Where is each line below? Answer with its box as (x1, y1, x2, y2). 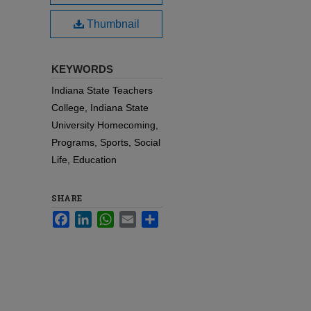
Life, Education (51, 154, 117, 165)
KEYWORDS (51, 63, 113, 75)
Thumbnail (83, 18, 140, 30)
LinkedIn (92, 211, 129, 222)
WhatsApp (114, 211, 159, 222)
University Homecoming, (51, 119, 158, 131)
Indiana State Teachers (51, 85, 153, 96)
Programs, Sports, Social (51, 137, 160, 148)
